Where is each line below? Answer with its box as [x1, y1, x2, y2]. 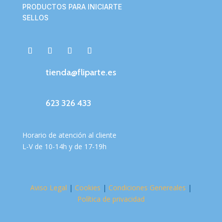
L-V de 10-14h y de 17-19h [22, 141, 107, 151]
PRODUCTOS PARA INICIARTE [22, 2, 122, 11]
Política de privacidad [77, 194, 145, 204]
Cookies [74, 182, 101, 192]
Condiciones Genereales [106, 182, 186, 192]
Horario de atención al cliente [22, 130, 116, 140]
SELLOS [22, 13, 49, 22]
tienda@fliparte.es [45, 66, 116, 78]
